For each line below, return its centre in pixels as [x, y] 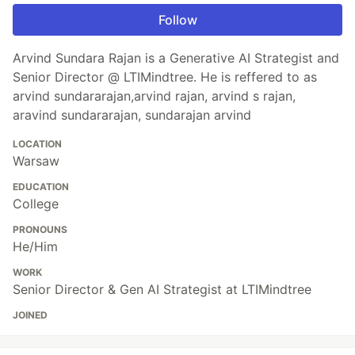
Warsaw [36, 161]
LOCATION [37, 144]
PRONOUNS [40, 230]
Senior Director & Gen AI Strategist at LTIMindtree [162, 290]
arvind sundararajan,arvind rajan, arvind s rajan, [154, 96]
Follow [177, 20]
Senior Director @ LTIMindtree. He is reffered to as [165, 77]
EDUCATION [41, 187]
